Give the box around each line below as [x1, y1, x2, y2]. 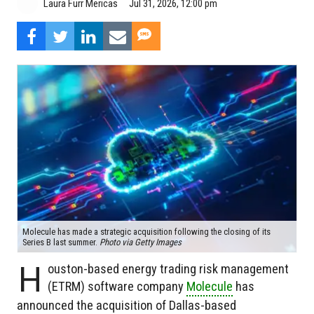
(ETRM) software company [47, 279, 186, 294]
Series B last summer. [22, 237, 100, 248]
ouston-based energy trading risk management [47, 261, 289, 277]
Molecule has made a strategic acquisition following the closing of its [22, 226, 271, 238]
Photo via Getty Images [100, 237, 182, 248]
